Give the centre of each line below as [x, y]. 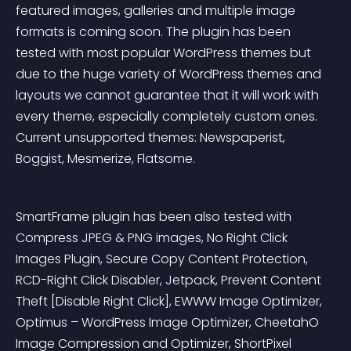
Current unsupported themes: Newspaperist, [152, 138]
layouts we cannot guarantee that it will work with [169, 95]
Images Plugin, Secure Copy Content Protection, [163, 259]
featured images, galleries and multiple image [157, 11]
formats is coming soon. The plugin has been [155, 32]
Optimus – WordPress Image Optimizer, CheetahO [169, 322]
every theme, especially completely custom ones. [168, 116]
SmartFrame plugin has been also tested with [155, 217]
